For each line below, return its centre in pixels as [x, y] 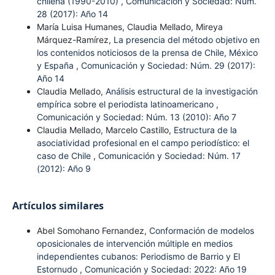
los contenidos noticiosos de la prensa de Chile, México [147, 52]
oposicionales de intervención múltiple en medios [134, 243]
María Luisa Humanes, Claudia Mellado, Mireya [130, 26]
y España [56, 65]
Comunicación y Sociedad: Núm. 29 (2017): [168, 65]
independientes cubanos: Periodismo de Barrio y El [138, 256]
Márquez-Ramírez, [75, 39]
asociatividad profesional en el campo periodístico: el [143, 142]
